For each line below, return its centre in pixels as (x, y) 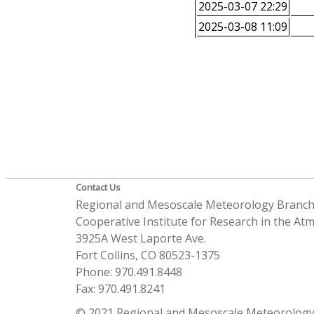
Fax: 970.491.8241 (120, 289)
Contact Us (98, 187)
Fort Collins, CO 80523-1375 (148, 255)
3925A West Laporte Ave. (141, 239)
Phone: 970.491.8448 (129, 272)
